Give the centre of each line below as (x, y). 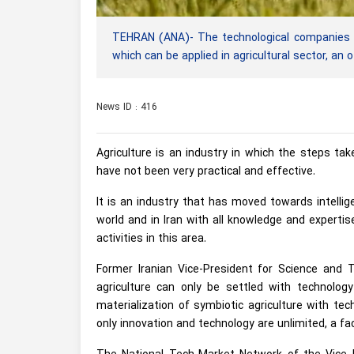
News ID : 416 (127, 107)
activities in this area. (151, 239)
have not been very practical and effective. (206, 171)
